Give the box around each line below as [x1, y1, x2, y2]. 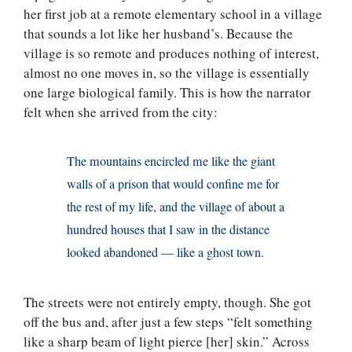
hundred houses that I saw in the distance [67, 221, 270, 239]
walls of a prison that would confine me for [67, 175, 280, 193]
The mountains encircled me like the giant [67, 152, 276, 170]
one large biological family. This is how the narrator [24, 83, 311, 102]
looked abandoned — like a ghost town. [67, 244, 265, 262]
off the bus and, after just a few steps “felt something [24, 313, 313, 332]
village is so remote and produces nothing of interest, [24, 44, 319, 63]
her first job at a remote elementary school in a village [24, 5, 322, 24]
